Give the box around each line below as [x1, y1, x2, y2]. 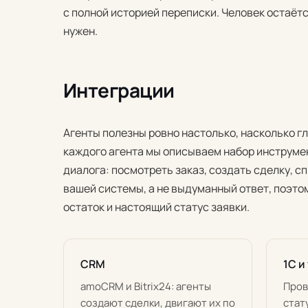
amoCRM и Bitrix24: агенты [80, 279, 211, 294]
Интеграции [63, 77, 175, 103]
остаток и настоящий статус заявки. [63, 199, 250, 214]
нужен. [63, 23, 98, 38]
